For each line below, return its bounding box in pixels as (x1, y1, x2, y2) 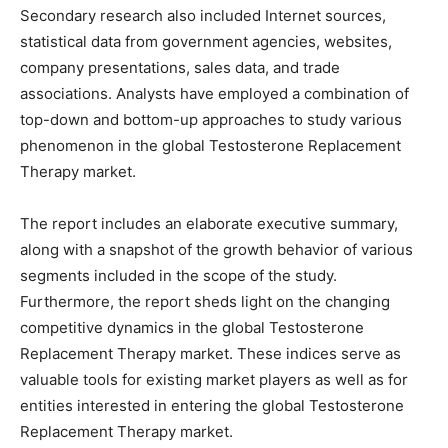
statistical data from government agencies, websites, (20, 32, 392, 52)
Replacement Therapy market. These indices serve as (20, 344, 401, 364)
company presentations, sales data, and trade (20, 58, 340, 78)
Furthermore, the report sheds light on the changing (20, 292, 390, 312)
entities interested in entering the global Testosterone (20, 396, 404, 416)
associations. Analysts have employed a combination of (20, 84, 409, 104)
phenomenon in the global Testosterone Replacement (20, 136, 401, 156)
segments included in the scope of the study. (20, 266, 337, 286)
